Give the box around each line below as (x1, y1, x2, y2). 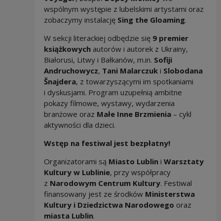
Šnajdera (43, 76, 76, 87)
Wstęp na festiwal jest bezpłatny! (43, 138, 170, 148)
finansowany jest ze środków (43, 189, 145, 199)
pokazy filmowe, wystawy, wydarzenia (43, 98, 175, 109)
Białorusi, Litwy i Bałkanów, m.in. (43, 55, 154, 65)
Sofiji (153, 55, 172, 65)
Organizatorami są (43, 156, 109, 167)
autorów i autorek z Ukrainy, (90, 44, 188, 54)
